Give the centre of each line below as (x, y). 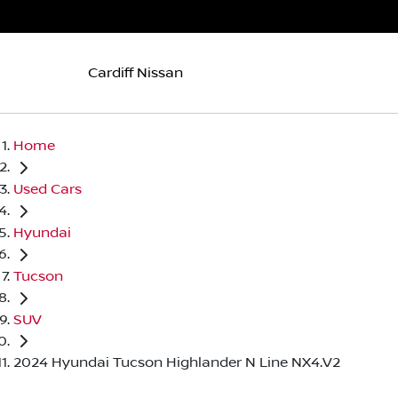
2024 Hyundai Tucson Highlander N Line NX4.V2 (177, 363)
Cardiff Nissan (135, 72)
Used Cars (48, 189)
